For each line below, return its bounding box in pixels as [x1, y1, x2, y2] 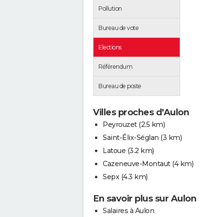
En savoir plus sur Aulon [93, 193, 196, 204]
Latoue [103, 146, 125, 155]
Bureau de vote [98, 24, 139, 31]
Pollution [98, 5, 122, 12]
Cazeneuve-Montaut [103, 159, 170, 168]
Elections [98, 44, 122, 51]
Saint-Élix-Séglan [103, 133, 159, 142]
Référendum [98, 63, 132, 70]
